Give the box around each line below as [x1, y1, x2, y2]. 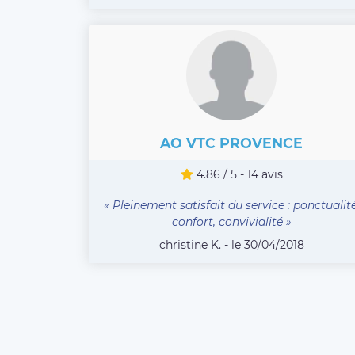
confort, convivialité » [171, 214, 292, 229]
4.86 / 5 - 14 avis [193, 166, 283, 181]
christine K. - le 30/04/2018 [158, 237, 304, 252]
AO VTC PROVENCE [160, 134, 303, 151]
